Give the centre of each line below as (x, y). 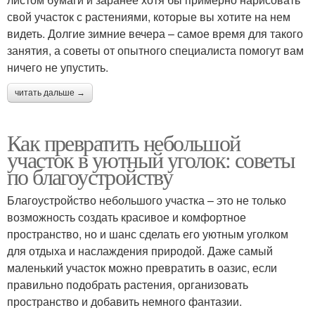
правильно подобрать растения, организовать (128, 284)
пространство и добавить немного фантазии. (124, 301)
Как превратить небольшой (124, 142)
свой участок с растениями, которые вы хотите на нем (149, 16)
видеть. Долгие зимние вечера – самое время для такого (155, 33)
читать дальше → (50, 92)
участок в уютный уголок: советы (151, 159)
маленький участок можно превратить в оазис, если (142, 267)
